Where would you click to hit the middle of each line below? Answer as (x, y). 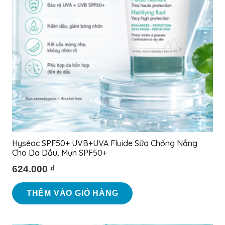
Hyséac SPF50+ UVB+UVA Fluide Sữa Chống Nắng (105, 143)
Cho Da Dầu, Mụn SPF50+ (60, 153)
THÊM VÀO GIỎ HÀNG (72, 193)
